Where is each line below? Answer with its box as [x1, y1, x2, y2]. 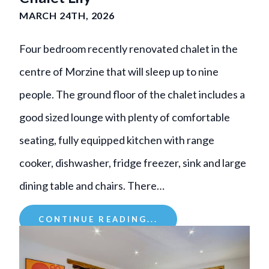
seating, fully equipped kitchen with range [19, 133, 214, 147]
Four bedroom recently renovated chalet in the [19, 41, 238, 55]
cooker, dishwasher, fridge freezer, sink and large [19, 156, 246, 169]
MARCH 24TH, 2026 [19, 9, 115, 21]
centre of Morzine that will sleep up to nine [19, 64, 219, 78]
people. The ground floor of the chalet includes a [19, 87, 245, 101]
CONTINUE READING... [38, 214, 158, 224]
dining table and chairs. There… [19, 178, 165, 192]
